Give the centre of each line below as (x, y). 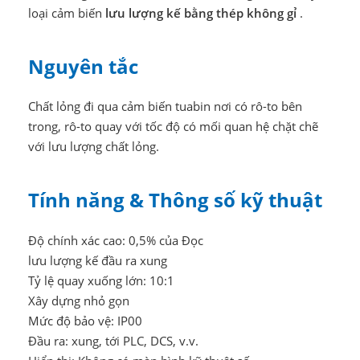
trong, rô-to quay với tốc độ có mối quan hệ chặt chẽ (173, 127)
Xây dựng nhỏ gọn (78, 301)
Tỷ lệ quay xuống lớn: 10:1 (101, 281)
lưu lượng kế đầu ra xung (97, 261)
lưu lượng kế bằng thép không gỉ (200, 12)
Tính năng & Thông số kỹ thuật (175, 200)
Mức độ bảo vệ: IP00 (85, 321)
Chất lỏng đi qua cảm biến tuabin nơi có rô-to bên (165, 106)
